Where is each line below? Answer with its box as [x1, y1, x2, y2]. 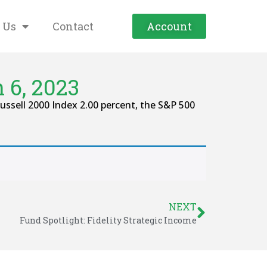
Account [147, 19, 192, 33]
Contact [52, 19, 94, 33]
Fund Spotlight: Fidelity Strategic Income [20, 215, 197, 226]
